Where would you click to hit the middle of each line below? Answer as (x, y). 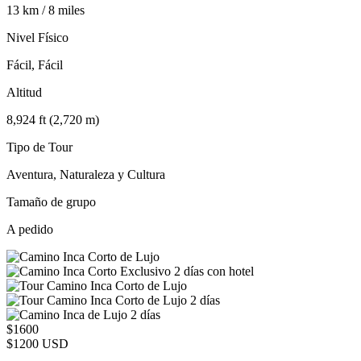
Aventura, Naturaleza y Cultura (86, 174)
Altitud (24, 92)
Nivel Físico (37, 37)
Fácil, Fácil (35, 64)
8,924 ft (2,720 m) (53, 119)
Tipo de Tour (39, 147)
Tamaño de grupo (51, 201)
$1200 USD (37, 343)
